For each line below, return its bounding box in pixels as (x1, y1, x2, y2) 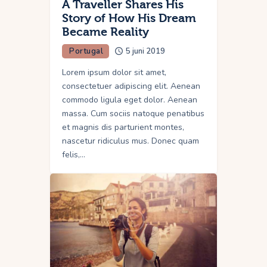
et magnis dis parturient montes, (62, 121, 184, 133)
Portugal (69, 45, 103, 57)
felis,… (62, 148, 85, 160)
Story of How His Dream (62, 11, 196, 25)
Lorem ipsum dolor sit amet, (62, 66, 166, 78)
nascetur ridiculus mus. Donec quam (62, 135, 199, 147)
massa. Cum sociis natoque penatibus (62, 107, 204, 119)
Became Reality (62, 24, 149, 39)
